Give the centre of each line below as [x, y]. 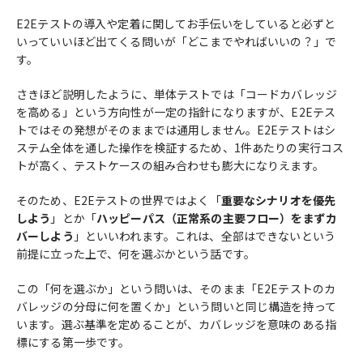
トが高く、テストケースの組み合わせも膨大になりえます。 [170, 165]
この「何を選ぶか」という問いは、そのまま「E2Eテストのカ [176, 288]
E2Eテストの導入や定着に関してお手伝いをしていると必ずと [176, 23]
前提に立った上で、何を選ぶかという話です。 [136, 253]
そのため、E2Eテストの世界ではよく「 [119, 200]
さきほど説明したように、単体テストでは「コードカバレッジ [177, 94]
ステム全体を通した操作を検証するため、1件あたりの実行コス [180, 147]
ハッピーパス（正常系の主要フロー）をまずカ [216, 218]
